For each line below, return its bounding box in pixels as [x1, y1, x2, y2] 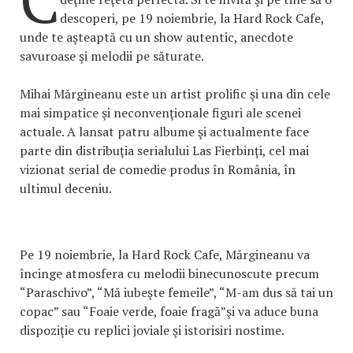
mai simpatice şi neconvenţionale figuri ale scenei [20, 103, 301, 121]
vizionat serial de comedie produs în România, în [20, 160, 295, 178]
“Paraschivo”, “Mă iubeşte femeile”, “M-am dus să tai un [20, 283, 333, 301]
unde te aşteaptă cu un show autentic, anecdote [20, 28, 293, 46]
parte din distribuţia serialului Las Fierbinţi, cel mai [20, 141, 309, 159]
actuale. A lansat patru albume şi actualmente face [20, 122, 309, 140]
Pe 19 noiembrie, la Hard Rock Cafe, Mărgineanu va [20, 245, 310, 263]
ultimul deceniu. [20, 179, 112, 197]
